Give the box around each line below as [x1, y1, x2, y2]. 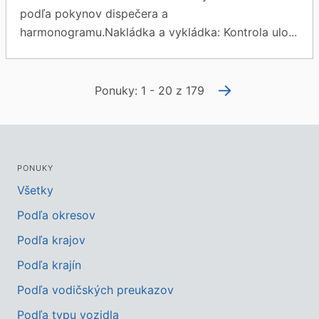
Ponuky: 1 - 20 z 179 [95, 83, 204, 98]
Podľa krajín [17, 258, 81, 272]
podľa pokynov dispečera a [20, 6, 169, 21]
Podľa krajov [17, 233, 85, 247]
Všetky [17, 183, 53, 197]
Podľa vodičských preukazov [17, 283, 174, 297]
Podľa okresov [17, 208, 95, 222]
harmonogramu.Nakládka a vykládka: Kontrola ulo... [20, 25, 298, 39]
